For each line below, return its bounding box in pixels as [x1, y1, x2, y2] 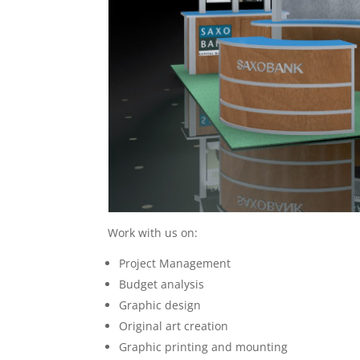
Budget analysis [119, 276, 205, 292]
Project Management [119, 256, 231, 272]
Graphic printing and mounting [119, 339, 288, 355]
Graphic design [119, 297, 202, 313]
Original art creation [119, 318, 229, 334]
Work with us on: [108, 225, 198, 241]
